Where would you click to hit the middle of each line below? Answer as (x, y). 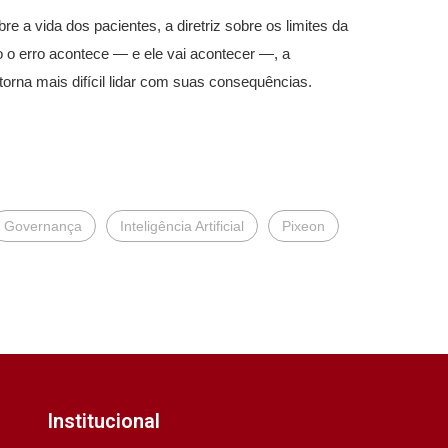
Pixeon (303, 226)
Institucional (104, 420)
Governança (43, 226)
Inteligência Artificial (182, 226)
